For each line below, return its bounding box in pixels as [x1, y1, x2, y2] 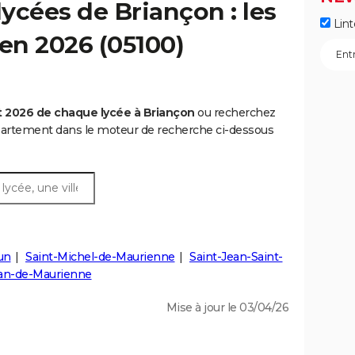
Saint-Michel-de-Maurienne [25, 250, 175, 265]
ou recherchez [194, 105, 276, 120]
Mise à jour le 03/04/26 [166, 300, 288, 315]
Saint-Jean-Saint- [189, 250, 283, 265]
